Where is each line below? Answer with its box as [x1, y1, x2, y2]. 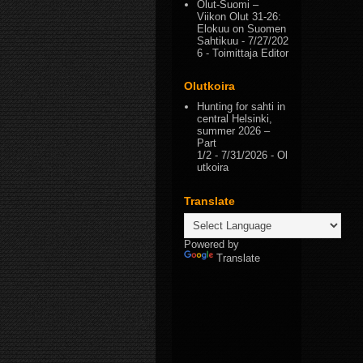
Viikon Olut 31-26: [197, 10, 282, 23]
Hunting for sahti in [197, 100, 286, 113]
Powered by [184, 237, 239, 250]
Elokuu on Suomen [197, 22, 287, 35]
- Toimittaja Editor [203, 46, 289, 59]
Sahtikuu [197, 34, 239, 47]
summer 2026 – [197, 125, 271, 138]
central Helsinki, [197, 113, 273, 126]
